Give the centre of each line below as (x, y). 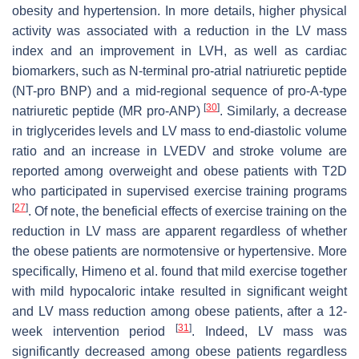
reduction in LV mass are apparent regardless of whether (179, 231)
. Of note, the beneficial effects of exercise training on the (188, 211)
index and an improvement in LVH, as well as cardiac (179, 50)
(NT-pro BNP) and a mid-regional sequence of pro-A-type (179, 91)
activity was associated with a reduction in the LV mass (179, 30)
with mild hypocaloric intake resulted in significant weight (179, 291)
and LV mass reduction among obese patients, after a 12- (179, 311)
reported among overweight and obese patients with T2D (179, 171)
